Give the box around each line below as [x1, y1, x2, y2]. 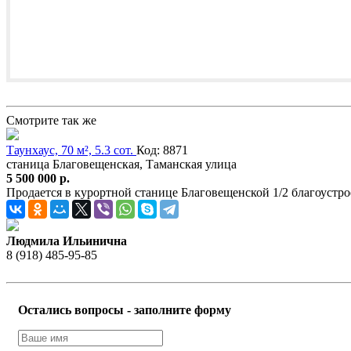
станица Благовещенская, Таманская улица [6, 157, 237, 172]
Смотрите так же [6, 114, 96, 128]
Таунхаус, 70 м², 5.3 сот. [6, 143, 136, 157]
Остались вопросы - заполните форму [18, 303, 231, 317]
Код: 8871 [136, 143, 188, 157]
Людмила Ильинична [6, 234, 127, 248]
